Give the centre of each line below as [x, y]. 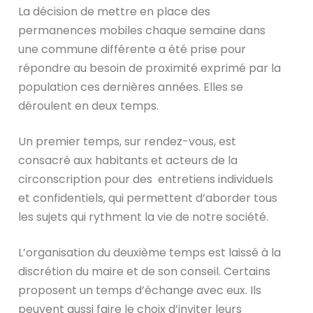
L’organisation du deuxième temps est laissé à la [150, 252]
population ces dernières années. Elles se [131, 87]
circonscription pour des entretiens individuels [146, 179]
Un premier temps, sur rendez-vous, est [128, 141]
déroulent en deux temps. [89, 105]
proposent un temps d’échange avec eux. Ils [140, 290]
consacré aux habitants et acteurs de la [128, 160]
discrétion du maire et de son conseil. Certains [145, 271]
